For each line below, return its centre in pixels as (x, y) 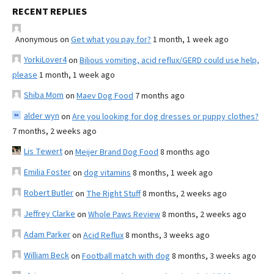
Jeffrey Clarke (50, 214)
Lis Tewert (43, 151)
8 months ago (185, 152)
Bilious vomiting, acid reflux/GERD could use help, (169, 60)
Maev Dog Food (105, 96)
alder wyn (42, 116)
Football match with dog (126, 256)
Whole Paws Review (124, 214)
